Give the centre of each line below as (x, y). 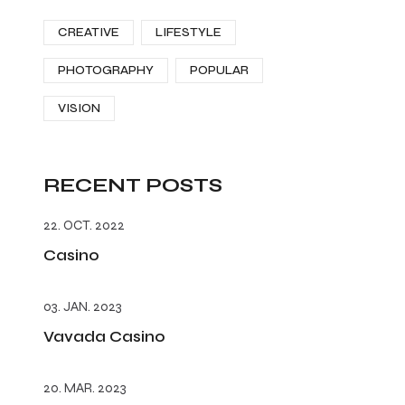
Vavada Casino (104, 337)
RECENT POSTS (133, 185)
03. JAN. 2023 (83, 306)
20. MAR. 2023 (85, 388)
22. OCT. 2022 (84, 225)
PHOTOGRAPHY (106, 70)
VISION (79, 108)
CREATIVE (89, 32)
